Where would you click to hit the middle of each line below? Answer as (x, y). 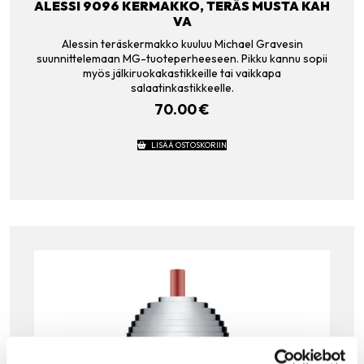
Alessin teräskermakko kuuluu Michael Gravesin (182, 43)
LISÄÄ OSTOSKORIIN (188, 144)
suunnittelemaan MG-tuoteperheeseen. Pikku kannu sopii (182, 58)
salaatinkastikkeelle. (182, 87)
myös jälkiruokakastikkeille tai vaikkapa (182, 73)
